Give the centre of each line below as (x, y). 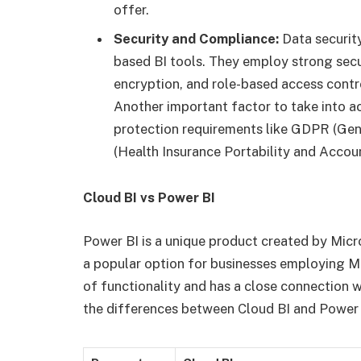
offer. (131, 10)
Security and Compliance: (196, 38)
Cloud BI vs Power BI (151, 198)
